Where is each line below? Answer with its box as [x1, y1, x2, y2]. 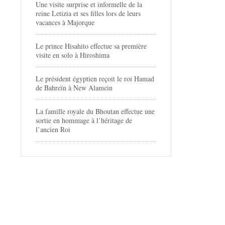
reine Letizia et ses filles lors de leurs [36, 8, 141, 18]
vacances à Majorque [36, 17, 94, 27]
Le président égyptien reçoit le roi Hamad [36, 73, 154, 83]
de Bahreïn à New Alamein [36, 82, 113, 92]
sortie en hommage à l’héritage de [36, 115, 132, 125]
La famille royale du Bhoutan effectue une [36, 106, 155, 116]
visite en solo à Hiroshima [36, 50, 109, 60]
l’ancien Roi [36, 124, 70, 134]
